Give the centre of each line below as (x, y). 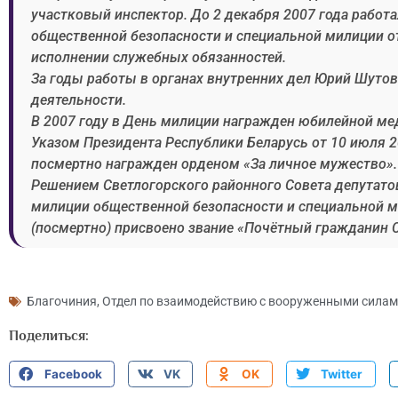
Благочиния (62, 302)
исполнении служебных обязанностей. (159, 58)
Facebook (73, 374)
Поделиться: (49, 336)
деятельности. (79, 100)
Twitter (342, 374)
